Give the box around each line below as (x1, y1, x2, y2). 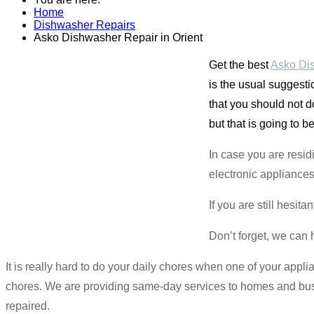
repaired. (6, 299, 50, 312)
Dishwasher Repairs (34, 18, 135, 31)
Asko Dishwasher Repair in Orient (34, 31, 203, 43)
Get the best (209, 58, 271, 71)
